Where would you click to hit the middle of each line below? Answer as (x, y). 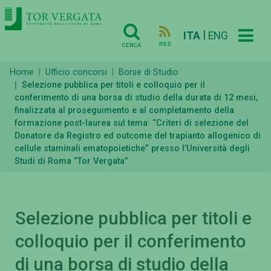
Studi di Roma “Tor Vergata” (71, 162)
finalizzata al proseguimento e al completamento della (124, 111)
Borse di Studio (149, 73)
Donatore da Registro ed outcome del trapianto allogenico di (138, 136)
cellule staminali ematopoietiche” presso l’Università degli (132, 149)
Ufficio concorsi (76, 73)
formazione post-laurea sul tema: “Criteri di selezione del (132, 123)
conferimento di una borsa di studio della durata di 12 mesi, (136, 98)
